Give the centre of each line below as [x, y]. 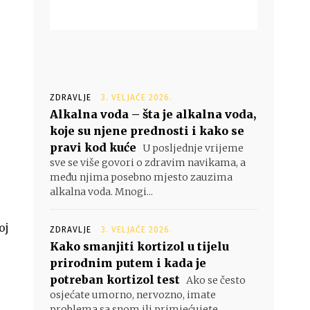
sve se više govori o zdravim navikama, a [148, 163]
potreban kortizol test [115, 280]
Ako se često [215, 280]
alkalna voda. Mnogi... [101, 192]
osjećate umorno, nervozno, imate [133, 295]
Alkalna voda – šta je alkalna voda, [153, 114]
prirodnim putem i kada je [128, 263]
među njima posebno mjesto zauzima [141, 177]
